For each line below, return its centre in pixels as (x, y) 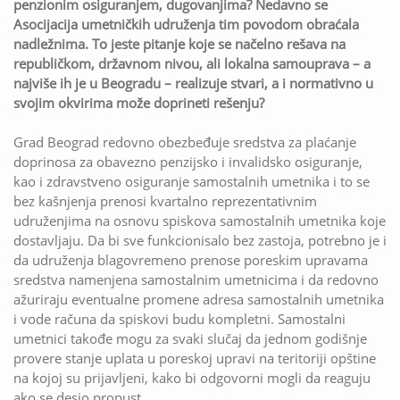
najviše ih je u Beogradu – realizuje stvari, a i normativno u (193, 83)
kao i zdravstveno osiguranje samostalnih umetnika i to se (192, 182)
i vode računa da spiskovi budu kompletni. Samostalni (179, 319)
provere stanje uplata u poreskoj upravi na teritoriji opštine (195, 358)
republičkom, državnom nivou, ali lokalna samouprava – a (192, 64)
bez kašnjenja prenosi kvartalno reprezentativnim (165, 201)
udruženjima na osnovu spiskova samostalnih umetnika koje (200, 221)
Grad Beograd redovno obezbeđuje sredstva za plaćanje (185, 142)
